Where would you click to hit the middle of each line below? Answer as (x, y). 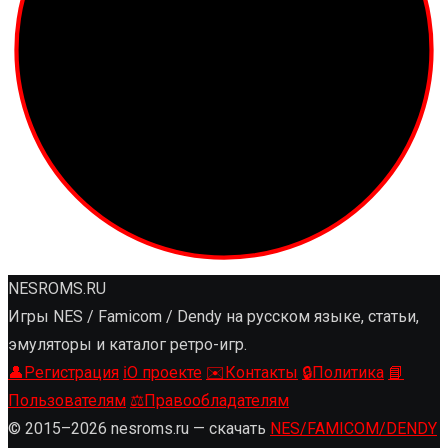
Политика (348, 372)
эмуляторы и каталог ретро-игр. (127, 344)
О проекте (164, 372)
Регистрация (71, 372)
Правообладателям (216, 400)
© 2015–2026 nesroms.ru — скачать (139, 428)
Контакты (261, 372)
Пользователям (67, 400)
